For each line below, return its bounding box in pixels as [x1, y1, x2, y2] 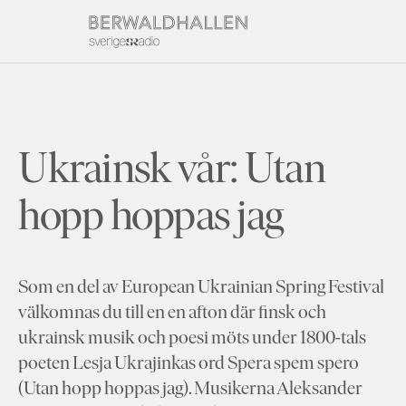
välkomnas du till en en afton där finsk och [18, 299, 326, 323]
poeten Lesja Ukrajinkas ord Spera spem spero [18, 350, 359, 373]
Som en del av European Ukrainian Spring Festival [18, 274, 384, 297]
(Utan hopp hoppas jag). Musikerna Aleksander [18, 375, 362, 399]
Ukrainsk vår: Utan [18, 140, 326, 193]
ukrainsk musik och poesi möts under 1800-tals [18, 324, 366, 348]
